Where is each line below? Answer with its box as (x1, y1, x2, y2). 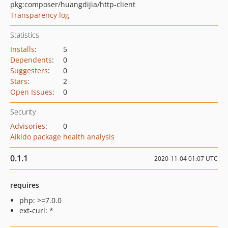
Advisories (10, 121, 45, 131)
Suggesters (10, 66, 48, 75)
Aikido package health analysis (10, 132, 115, 141)
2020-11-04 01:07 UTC (154, 154, 218, 163)
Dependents (10, 55, 52, 65)
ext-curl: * (19, 206, 53, 215)
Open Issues (10, 87, 52, 97)
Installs (10, 44, 35, 54)
